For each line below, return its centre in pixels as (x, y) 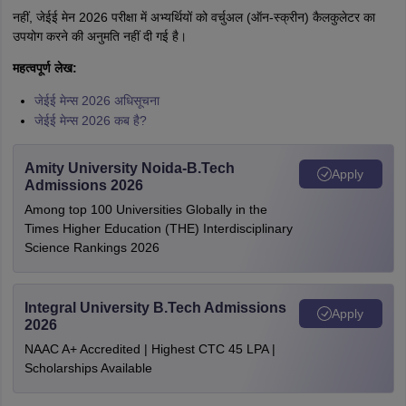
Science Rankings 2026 (92, 248)
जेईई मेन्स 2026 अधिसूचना (97, 101)
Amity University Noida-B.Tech (129, 169)
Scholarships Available (88, 368)
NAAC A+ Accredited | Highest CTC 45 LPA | (150, 349)
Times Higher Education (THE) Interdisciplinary (158, 229)
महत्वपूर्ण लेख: (44, 68)
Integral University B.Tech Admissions (155, 308)
